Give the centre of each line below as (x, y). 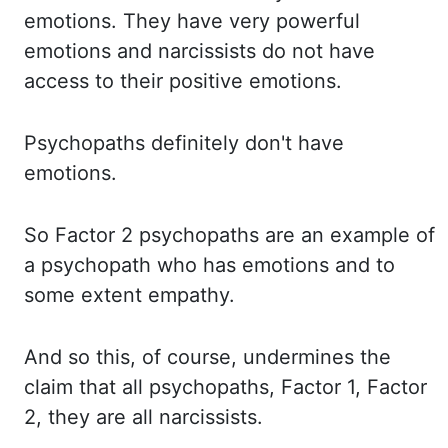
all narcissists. (197, 417)
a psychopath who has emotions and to (209, 265)
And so (60, 357)
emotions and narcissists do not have (199, 51)
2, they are (78, 417)
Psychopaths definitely (134, 143)
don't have (294, 143)
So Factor (72, 235)
